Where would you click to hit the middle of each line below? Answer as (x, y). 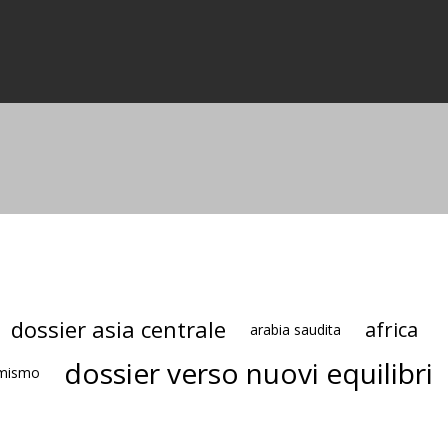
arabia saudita (295, 329)
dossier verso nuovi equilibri (248, 373)
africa (391, 329)
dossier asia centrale (118, 329)
